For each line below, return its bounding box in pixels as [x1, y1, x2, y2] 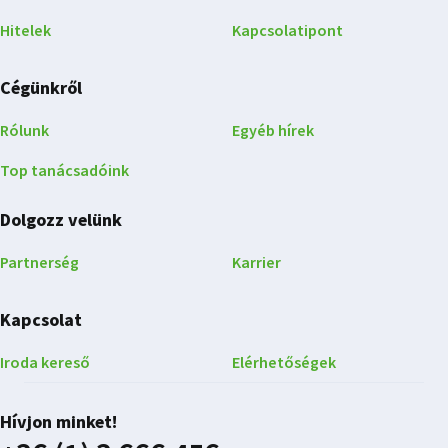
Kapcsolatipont [232, 19, 343, 42]
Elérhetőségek [232, 351, 336, 374]
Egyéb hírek [232, 119, 314, 142]
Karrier [232, 251, 281, 274]
